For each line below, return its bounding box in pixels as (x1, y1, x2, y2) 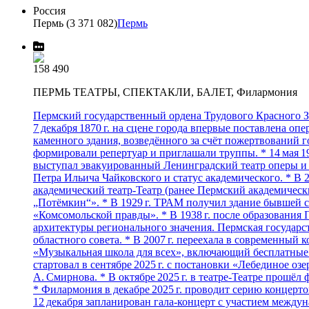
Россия (33, 5, 66, 17)
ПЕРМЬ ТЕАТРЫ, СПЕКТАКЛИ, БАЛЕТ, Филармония (33, 86, 297, 98)
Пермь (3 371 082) (33, 17, 117, 29)
